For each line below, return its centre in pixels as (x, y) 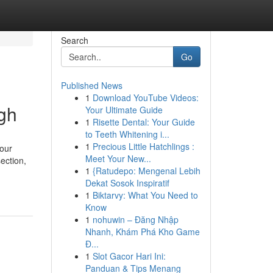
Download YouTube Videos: (145, 97)
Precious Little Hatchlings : (143, 146)
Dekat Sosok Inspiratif (127, 183)
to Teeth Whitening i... (127, 134)
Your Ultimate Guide (124, 110)
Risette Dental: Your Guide (144, 122)
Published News (91, 85)
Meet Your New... (118, 158)
